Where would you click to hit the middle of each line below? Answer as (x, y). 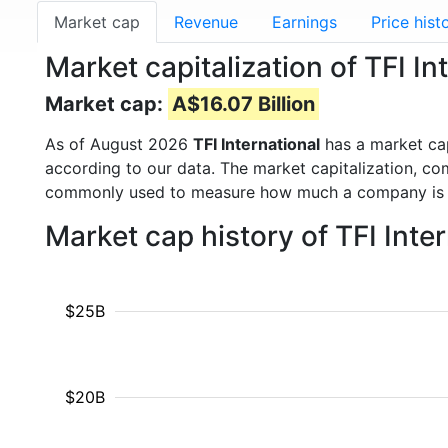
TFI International (256, 144)
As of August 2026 (119, 144)
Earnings (304, 22)
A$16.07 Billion (243, 104)
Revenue (206, 22)
